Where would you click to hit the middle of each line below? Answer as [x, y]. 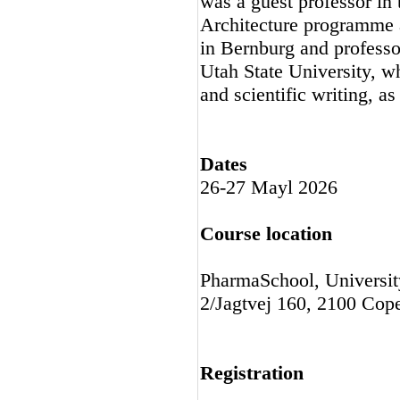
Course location [266, 233]
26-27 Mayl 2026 [269, 187]
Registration [252, 373]
